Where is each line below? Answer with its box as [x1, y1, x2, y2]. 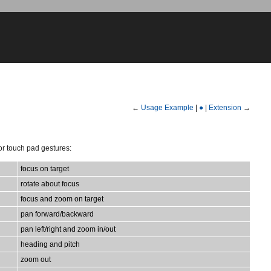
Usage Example [141, 103, 194, 113]
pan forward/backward [21, 209, 94, 218]
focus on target [21, 164, 69, 173]
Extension [209, 103, 241, 113]
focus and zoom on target [21, 194, 103, 203]
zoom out [21, 255, 51, 264]
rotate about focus [21, 179, 79, 188]
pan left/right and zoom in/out [21, 224, 116, 233]
